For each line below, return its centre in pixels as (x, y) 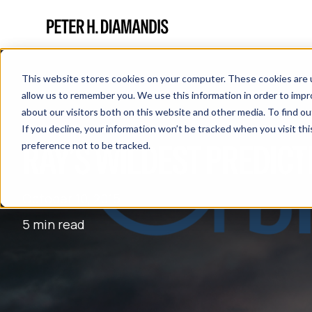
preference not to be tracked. (86, 145)
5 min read (54, 224)
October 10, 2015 (71, 198)
